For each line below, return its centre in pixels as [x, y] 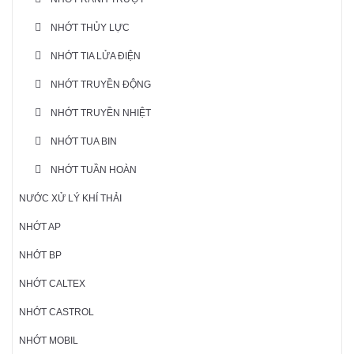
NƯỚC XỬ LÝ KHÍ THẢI [70, 199]
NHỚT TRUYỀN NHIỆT [101, 113]
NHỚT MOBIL [49, 341]
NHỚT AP [40, 227]
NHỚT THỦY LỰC [90, 28]
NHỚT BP [40, 256]
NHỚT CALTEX [52, 284]
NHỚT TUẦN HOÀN [94, 170]
